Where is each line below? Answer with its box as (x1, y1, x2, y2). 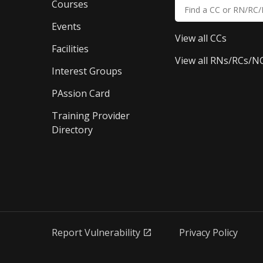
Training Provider (52, 109, 130, 122)
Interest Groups (52, 65, 122, 77)
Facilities (52, 42, 89, 55)
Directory (52, 123, 93, 136)
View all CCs (174, 32, 227, 45)
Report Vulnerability (52, 226, 140, 239)
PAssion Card (52, 87, 110, 100)
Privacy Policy (179, 226, 238, 239)
